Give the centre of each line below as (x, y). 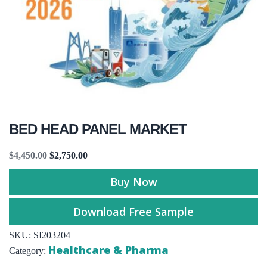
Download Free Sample (133, 211)
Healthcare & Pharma (108, 249)
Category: (29, 250)
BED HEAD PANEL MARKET (98, 129)
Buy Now (133, 181)
